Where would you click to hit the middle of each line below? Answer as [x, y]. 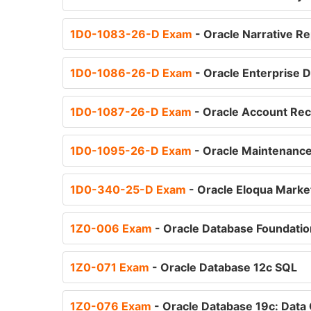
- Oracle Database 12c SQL [225, 267]
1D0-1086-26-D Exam [133, 73]
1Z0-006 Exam [112, 228]
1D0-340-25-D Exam [129, 190]
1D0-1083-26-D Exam [133, 34]
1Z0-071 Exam [111, 267]
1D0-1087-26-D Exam [132, 112]
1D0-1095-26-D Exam [132, 151]
